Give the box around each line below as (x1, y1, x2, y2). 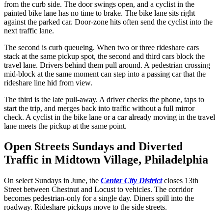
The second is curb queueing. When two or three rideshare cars (4, 43, 199, 52)
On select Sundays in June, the (4, 176, 101, 185)
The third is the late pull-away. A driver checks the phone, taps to (4, 95, 204, 104)
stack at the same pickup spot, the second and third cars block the (4, 52, 205, 60)
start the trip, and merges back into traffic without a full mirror (4, 104, 194, 112)
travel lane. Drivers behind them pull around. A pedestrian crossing (4, 60, 210, 69)
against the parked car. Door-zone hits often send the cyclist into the (4, 17, 213, 26)
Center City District (101, 176, 162, 185)
